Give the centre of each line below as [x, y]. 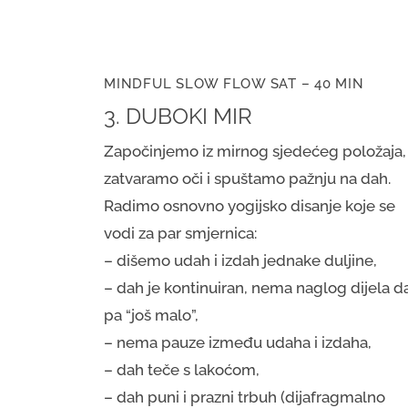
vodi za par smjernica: [182, 234]
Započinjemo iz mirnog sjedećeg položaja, [255, 152]
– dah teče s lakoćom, [184, 370]
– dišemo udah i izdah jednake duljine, [240, 261]
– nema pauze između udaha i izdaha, [238, 343]
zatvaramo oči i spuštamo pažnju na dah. [247, 179]
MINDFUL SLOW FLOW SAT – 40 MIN [234, 84]
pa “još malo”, [151, 316]
